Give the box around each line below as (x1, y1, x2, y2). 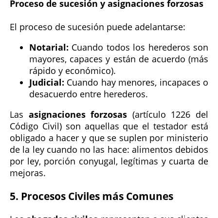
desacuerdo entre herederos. (29, 88, 148, 100)
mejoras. (10, 166, 46, 179)
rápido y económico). (29, 64, 116, 76)
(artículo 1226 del (127, 108, 209, 120)
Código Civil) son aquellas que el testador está (10, 120, 208, 132)
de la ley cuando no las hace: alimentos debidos (10, 143, 208, 155)
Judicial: (29, 76, 64, 88)
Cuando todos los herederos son (69, 41, 208, 53)
